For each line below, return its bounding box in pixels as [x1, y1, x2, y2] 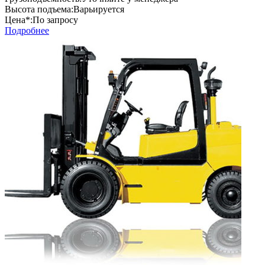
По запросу [33, 14, 78, 25]
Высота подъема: [5, 4, 73, 14]
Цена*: [5, 14, 33, 25]
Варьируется [73, 4, 124, 14]
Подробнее [5, 25, 49, 35]
